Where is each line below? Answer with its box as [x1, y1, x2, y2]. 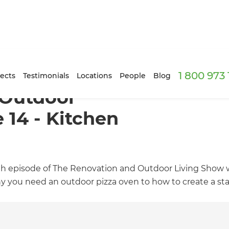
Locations [77, 71, 112, 80]
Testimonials [23, 71, 70, 80]
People [120, 71, 146, 80]
